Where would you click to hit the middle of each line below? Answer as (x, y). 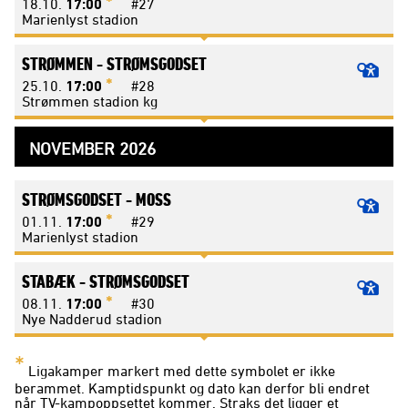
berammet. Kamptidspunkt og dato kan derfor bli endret (192, 388)
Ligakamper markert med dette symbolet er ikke (180, 371)
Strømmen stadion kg (90, 102)
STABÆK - (56, 281)
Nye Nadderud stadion (92, 319)
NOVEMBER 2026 (92, 149)
